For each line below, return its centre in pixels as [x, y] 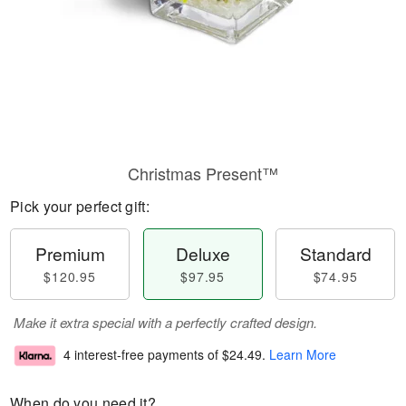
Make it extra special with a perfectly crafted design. [165, 322]
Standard [335, 253]
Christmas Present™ [203, 173]
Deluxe [203, 253]
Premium [70, 253]
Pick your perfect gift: [80, 206]
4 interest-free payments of [143, 355]
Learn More [303, 355]
